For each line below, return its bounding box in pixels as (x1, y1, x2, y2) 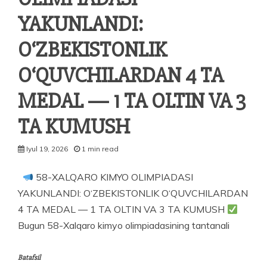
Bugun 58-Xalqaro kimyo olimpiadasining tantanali (18, 219, 229, 232)
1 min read (82, 144, 119, 154)
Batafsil (18, 253, 41, 263)
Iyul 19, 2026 (26, 144, 68, 154)
